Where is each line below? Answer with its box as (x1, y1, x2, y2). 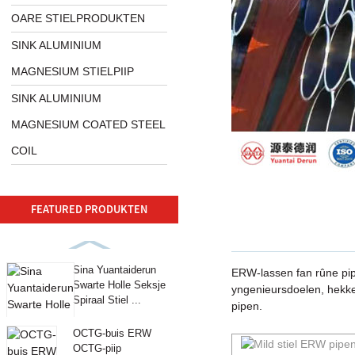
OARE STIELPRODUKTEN (11, 12, 146, 25)
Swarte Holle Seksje (72, 279, 166, 292)
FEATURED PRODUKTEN (31, 201, 147, 216)
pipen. (231, 299, 262, 312)
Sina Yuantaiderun (72, 264, 156, 277)
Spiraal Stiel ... (72, 294, 141, 307)
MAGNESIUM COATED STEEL (11, 118, 166, 132)
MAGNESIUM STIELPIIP (11, 65, 135, 78)
